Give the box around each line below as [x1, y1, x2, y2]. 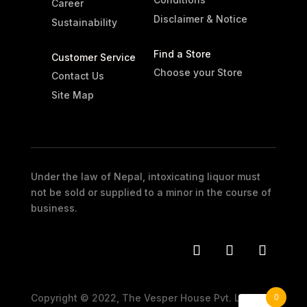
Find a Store [153, 47, 211, 60]
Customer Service [51, 51, 136, 63]
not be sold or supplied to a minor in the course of [30, 186, 271, 198]
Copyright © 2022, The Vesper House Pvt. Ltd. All [30, 291, 267, 304]
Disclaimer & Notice [153, 12, 247, 25]
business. [30, 201, 77, 214]
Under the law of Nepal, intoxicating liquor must [30, 170, 260, 182]
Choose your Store [153, 66, 243, 78]
